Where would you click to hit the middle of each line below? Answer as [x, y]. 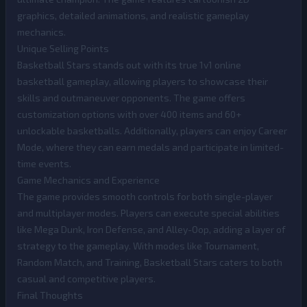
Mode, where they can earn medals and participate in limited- [150, 147]
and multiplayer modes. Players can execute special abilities [148, 213]
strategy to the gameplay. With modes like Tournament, [138, 246]
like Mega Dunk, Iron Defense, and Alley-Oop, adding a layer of [151, 229]
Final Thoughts [50, 295]
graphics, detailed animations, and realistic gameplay [133, 15]
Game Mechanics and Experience [88, 180]
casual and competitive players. [86, 279]
